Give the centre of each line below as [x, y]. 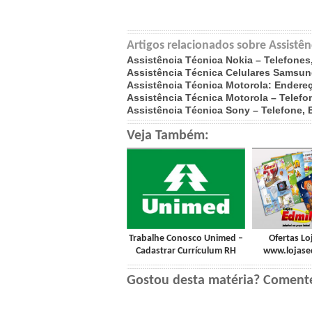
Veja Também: [168, 136]
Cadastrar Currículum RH [186, 251]
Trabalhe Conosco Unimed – [186, 239]
